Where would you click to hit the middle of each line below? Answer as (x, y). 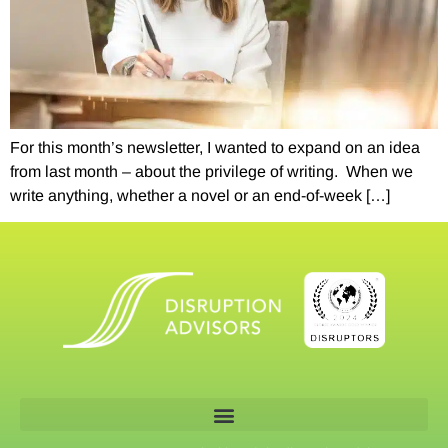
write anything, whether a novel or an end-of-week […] (200, 195)
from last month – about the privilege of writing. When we (211, 171)
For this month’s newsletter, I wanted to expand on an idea (215, 147)
